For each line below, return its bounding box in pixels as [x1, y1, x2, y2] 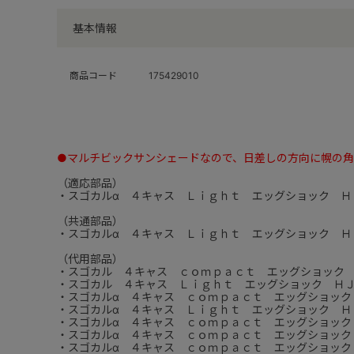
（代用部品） [57, 252, 123, 265]
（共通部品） [57, 214, 123, 228]
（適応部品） [57, 176, 123, 190]
